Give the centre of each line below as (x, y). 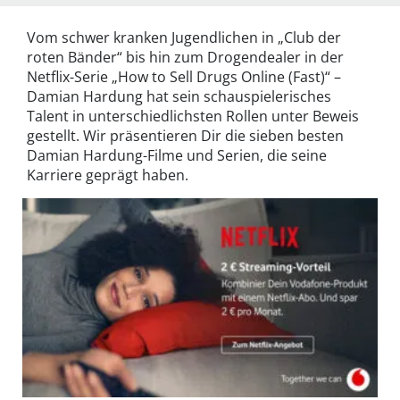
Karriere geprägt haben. (108, 175)
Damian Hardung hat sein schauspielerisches (179, 97)
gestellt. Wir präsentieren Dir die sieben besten (185, 136)
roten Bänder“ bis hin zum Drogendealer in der (185, 58)
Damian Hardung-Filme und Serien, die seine (177, 156)
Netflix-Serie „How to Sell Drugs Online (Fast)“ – (184, 77)
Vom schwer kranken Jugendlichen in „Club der (184, 38)
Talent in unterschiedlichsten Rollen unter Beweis (193, 117)
